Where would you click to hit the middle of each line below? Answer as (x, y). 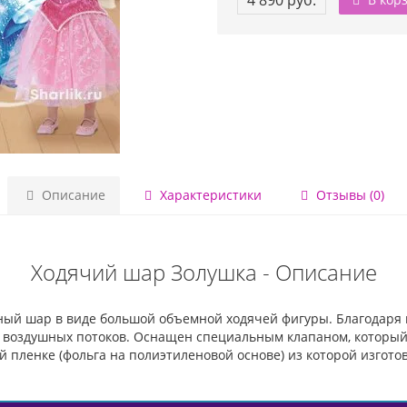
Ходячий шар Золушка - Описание (203, 272)
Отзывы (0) (348, 195)
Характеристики (208, 195)
